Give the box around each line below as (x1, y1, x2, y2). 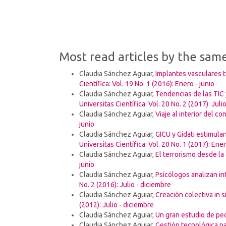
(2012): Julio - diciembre (79, 200, 154, 209)
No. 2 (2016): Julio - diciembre (79, 180, 171, 189)
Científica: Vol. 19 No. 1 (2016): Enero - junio (79, 79, 214, 88)
